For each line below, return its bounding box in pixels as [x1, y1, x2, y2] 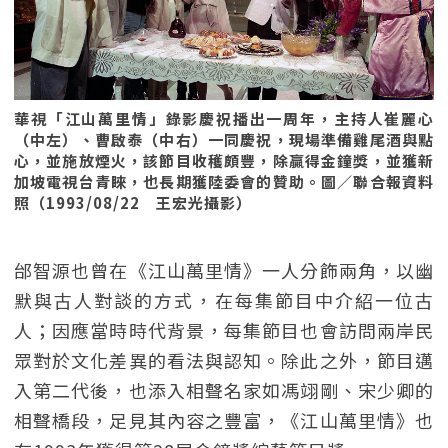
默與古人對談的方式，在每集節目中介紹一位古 [14, 287, 434, 313]
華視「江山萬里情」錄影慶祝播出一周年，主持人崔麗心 [14, 108, 434, 129]
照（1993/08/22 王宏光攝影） [14, 192, 252, 213]
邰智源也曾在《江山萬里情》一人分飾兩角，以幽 [14, 257, 434, 283]
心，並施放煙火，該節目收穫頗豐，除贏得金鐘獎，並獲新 [14, 150, 434, 171]
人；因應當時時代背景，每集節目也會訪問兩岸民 [14, 317, 434, 343]
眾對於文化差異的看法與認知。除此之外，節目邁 [14, 347, 434, 373]
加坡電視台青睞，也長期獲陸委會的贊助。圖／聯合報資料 [14, 171, 434, 192]
